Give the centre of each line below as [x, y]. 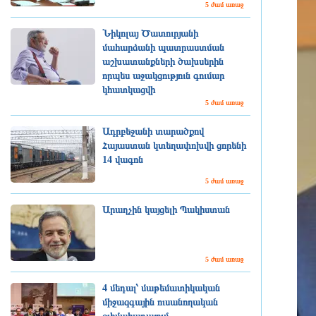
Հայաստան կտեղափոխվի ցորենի [174, 146]
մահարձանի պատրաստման [163, 48]
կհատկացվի [129, 90]
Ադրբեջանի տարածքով [153, 132]
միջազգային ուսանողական [160, 302]
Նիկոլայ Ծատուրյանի [150, 34]
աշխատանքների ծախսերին [163, 62]
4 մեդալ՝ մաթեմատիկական [161, 288]
